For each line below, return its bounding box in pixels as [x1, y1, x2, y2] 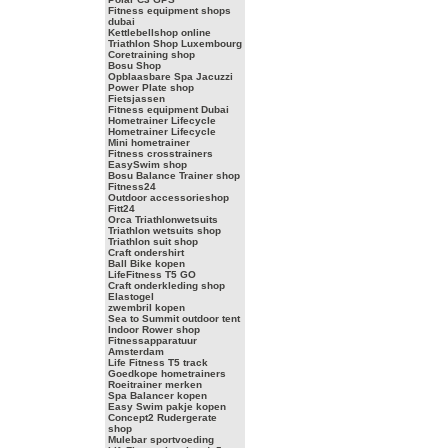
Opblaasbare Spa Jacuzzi [107, 71, 233, 82]
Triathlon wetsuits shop [107, 225, 221, 236]
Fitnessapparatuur [107, 335, 197, 346]
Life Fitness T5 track [107, 357, 208, 368]
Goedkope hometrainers [107, 368, 226, 379]
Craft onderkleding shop [107, 280, 225, 291]
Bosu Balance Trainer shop [107, 170, 240, 181]
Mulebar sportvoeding [107, 434, 214, 445]
